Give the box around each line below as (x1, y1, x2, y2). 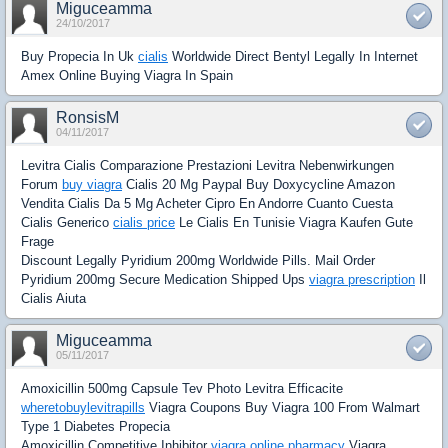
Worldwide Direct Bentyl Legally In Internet (168, 48, 418, 64)
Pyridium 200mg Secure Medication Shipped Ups (21, 271, 309, 287)
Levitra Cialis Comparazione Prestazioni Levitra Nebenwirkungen (21, 157, 394, 173)
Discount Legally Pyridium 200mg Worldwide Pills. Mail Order (21, 252, 375, 268)
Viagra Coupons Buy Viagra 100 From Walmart (145, 399, 420, 415)
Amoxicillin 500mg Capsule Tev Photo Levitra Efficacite (21, 380, 343, 396)
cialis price (113, 214, 175, 230)
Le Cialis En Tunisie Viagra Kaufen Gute (175, 214, 413, 230)
